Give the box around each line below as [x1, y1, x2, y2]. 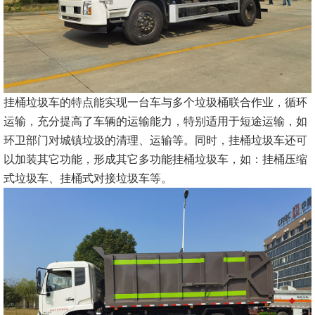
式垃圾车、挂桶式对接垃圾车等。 [4, 172, 181, 185]
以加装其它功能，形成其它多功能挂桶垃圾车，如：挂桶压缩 [4, 153, 307, 166]
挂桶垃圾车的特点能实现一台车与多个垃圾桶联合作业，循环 [4, 96, 307, 109]
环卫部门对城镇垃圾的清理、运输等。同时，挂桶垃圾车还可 [4, 134, 307, 147]
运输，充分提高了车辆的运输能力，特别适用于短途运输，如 [4, 115, 307, 128]
